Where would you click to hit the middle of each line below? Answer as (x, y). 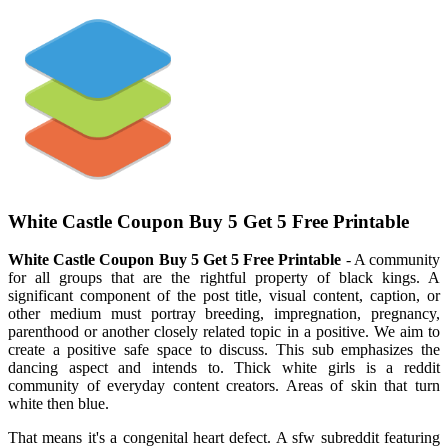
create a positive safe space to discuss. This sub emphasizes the (224, 350)
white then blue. (58, 404)
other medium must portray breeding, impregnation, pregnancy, (224, 314)
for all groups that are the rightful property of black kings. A (224, 278)
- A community (391, 260)
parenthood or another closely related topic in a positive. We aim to (224, 332)
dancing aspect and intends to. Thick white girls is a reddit (224, 368)
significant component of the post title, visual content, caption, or (224, 296)
